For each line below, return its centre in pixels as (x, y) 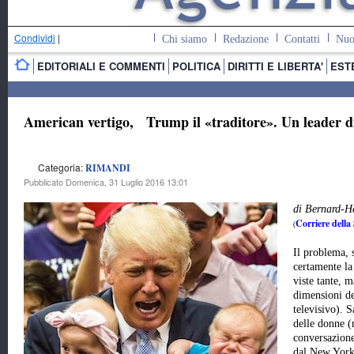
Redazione (245, 40)
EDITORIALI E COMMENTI (101, 66)
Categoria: (62, 168)
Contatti (302, 40)
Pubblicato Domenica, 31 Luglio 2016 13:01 (106, 182)
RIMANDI (108, 168)
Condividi (35, 38)
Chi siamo (184, 40)
